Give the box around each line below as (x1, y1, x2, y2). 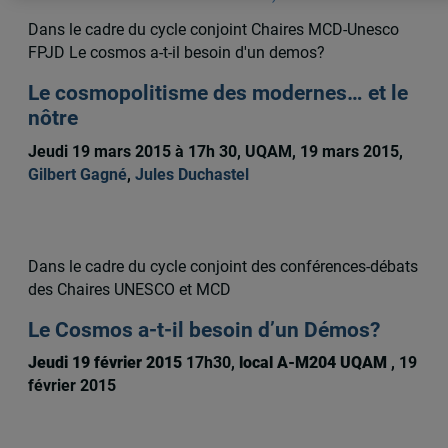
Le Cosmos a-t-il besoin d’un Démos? (27, 317, 380, 342)
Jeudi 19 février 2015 (27, 352, 186, 372)
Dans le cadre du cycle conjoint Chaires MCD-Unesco (27, 20, 399, 40)
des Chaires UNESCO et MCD (27, 279, 231, 299)
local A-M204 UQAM (238, 352, 391, 372)
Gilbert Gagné (27, 164, 127, 184)
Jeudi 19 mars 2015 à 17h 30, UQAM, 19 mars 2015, (27, 141, 403, 161)
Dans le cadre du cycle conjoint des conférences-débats (27, 256, 418, 276)
